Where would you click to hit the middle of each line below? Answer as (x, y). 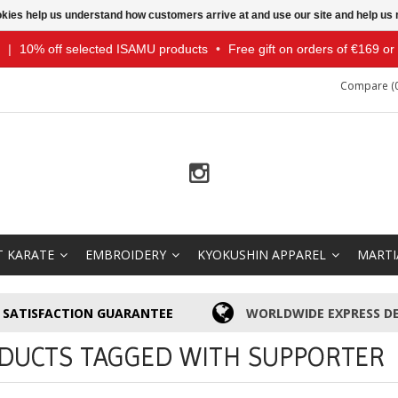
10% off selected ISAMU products (113, 49)
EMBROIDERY (126, 255)
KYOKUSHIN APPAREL (262, 255)
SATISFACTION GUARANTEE (88, 313)
